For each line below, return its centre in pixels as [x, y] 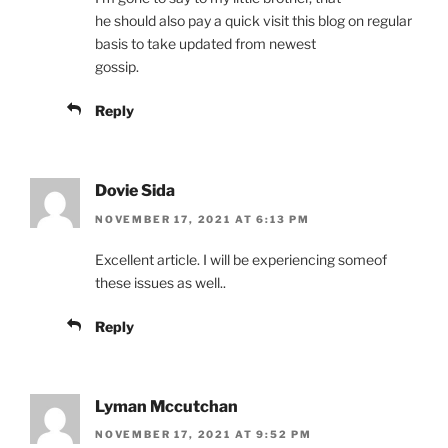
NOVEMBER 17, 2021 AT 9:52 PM [203, 433]
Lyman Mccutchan [166, 406]
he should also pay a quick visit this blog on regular [253, 21]
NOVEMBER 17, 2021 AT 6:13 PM [202, 218]
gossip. [117, 67]
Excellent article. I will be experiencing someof [241, 259]
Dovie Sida [135, 191]
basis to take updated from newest [205, 44]
